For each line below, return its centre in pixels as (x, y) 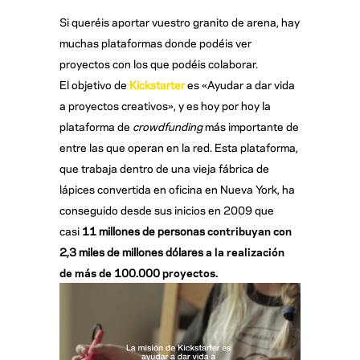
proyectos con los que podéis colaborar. (159, 63)
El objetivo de (93, 84)
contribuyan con (248, 231)
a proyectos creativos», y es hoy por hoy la (165, 105)
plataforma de (96, 126)
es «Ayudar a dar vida (240, 84)
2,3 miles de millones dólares (133, 252)
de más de (87, 272)
